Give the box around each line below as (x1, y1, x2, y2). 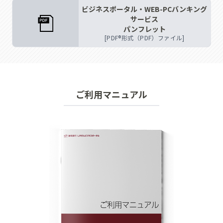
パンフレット (123, 23, 166, 34)
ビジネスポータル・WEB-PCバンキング (82, 3, 208, 14)
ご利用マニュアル (76, 87, 147, 101)
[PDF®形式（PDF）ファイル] (104, 33, 185, 42)
